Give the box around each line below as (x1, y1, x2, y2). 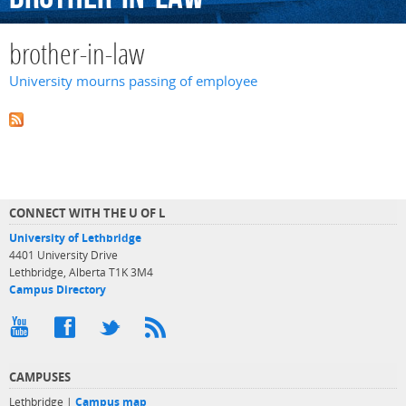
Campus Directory (9, 282, 106, 296)
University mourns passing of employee (9, 72, 257, 92)
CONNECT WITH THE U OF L (9, 204, 165, 221)
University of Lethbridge (9, 230, 141, 245)
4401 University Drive (9, 247, 118, 262)
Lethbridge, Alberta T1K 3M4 (9, 265, 153, 279)
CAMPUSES (9, 368, 71, 385)
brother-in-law (9, 42, 145, 72)
